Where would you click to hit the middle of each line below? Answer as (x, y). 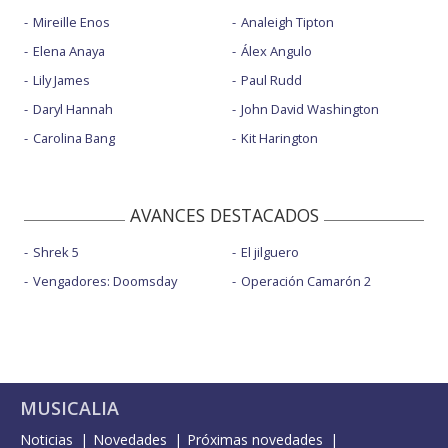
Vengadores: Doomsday (105, 281)
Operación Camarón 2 (305, 281)
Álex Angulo (276, 51)
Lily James (61, 80)
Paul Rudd (271, 80)
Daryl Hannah (73, 109)
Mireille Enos (71, 22)
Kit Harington (279, 138)
